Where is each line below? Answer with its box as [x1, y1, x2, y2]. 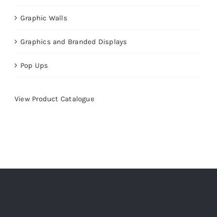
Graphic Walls [20, 13, 67, 22]
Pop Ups [20, 61, 48, 70]
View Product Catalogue [14, 94, 94, 103]
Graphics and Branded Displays [20, 37, 127, 46]
